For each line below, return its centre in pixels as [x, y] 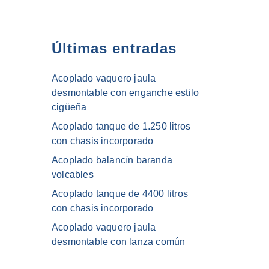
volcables [73, 175]
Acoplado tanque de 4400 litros [120, 194]
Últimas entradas [114, 49]
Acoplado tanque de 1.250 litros [121, 127]
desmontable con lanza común [119, 242]
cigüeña [69, 107]
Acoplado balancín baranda [112, 160]
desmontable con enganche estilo [125, 93]
